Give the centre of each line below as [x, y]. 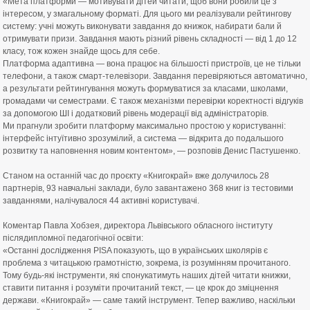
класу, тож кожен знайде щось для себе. [81, 51]
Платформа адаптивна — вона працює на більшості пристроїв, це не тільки [152, 64]
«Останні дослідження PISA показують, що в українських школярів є [135, 250]
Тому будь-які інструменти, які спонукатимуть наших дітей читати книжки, [147, 275]
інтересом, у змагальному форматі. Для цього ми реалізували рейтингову [147, 14]
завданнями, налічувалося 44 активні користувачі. [101, 201]
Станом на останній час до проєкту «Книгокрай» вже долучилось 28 [136, 176]
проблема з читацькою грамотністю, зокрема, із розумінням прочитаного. [147, 263]
